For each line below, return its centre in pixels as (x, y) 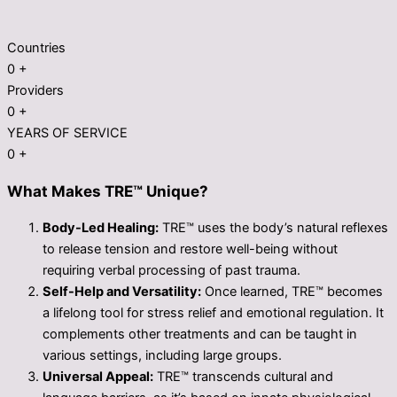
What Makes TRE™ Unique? (108, 191)
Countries (36, 48)
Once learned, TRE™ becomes (292, 291)
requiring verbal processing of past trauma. (171, 270)
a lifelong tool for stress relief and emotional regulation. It (213, 312)
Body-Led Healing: (101, 227)
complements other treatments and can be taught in (200, 334)
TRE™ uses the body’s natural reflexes (273, 227)
